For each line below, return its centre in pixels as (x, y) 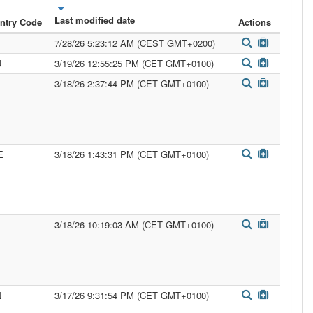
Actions (255, 22)
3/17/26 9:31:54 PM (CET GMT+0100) (132, 295)
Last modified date (95, 20)
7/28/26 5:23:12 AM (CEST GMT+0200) (135, 43)
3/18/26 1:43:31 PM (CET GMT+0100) (132, 154)
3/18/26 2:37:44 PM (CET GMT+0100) (132, 83)
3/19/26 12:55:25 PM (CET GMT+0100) (134, 63)
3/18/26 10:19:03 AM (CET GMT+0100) (134, 225)
